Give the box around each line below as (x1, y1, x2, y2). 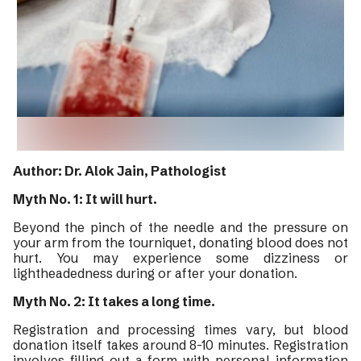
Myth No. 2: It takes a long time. (13, 293, 215, 309)
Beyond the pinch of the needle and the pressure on (13, 219, 348, 235)
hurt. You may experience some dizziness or (13, 250, 348, 266)
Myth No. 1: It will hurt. (13, 191, 157, 207)
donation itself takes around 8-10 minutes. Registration (13, 337, 348, 353)
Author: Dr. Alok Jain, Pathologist (13, 163, 226, 179)
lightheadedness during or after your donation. (13, 265, 297, 281)
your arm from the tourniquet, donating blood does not (13, 234, 348, 251)
